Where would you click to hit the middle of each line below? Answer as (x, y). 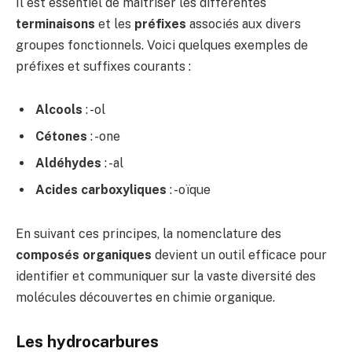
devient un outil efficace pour (239, 255)
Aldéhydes (68, 163)
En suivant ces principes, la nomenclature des (148, 234)
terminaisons (55, 24)
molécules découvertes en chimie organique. (145, 298)
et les (115, 24)
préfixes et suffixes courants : (103, 66)
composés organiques (84, 255)
